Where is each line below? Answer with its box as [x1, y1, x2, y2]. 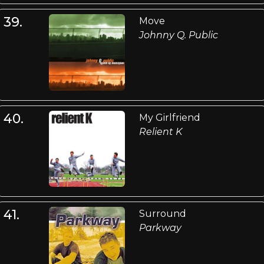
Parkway [138, 222, 181, 234]
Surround [138, 208, 186, 220]
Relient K [138, 126, 182, 137]
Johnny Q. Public [138, 29, 218, 41]
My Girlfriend [138, 111, 200, 123]
